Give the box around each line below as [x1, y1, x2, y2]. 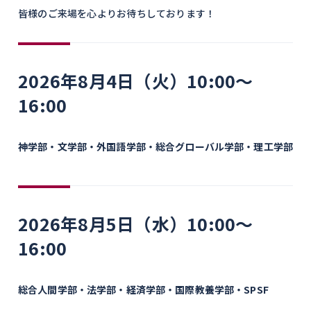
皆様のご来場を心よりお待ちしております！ [18, 6, 216, 20]
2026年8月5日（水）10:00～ [18, 211, 253, 236]
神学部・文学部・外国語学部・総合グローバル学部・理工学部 [18, 140, 293, 153]
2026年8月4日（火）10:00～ [18, 68, 253, 93]
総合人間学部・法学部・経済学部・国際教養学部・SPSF [18, 283, 269, 296]
